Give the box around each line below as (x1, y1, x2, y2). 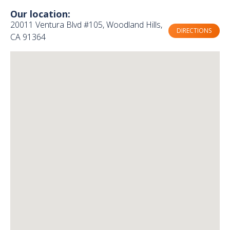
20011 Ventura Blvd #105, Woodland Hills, (10, 18, 162, 30)
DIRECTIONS (177, 26, 212, 35)
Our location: (10, 7, 70, 20)
